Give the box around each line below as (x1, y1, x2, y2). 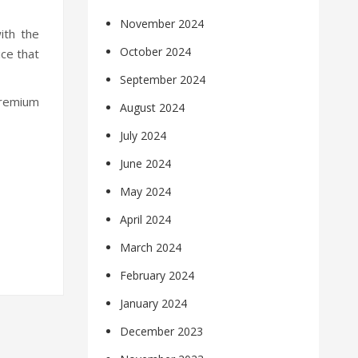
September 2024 (120, 72, 206, 88)
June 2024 (120, 156, 172, 172)
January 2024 (120, 296, 188, 312)
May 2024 (120, 184, 172, 200)
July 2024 (120, 128, 167, 144)
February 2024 (120, 268, 195, 284)
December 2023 (120, 324, 204, 340)
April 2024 (120, 212, 172, 228)
